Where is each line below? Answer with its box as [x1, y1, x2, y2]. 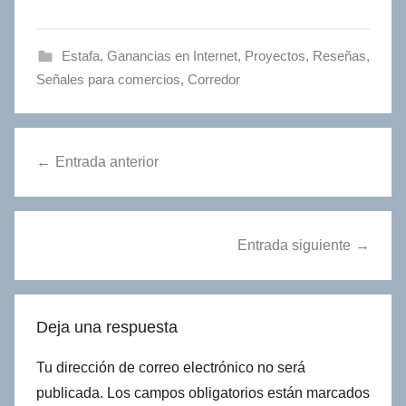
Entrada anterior [55, 153, 159, 169]
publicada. [36, 384, 103, 401]
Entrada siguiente [237, 237, 351, 253]
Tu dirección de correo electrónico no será [36, 359, 305, 375]
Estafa [61, 47, 100, 63]
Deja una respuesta [36, 317, 178, 336]
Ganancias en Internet [106, 47, 237, 63]
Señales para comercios [36, 71, 180, 87]
